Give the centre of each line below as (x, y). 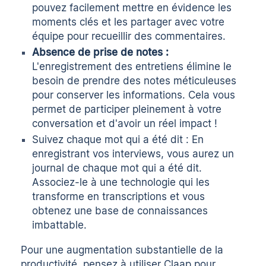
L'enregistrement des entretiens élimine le (132, 67)
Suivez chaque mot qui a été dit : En (118, 140)
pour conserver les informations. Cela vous (134, 95)
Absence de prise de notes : (101, 53)
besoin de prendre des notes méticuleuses (134, 81)
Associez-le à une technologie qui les (121, 183)
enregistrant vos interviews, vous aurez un (133, 154)
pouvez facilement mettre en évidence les (132, 8)
